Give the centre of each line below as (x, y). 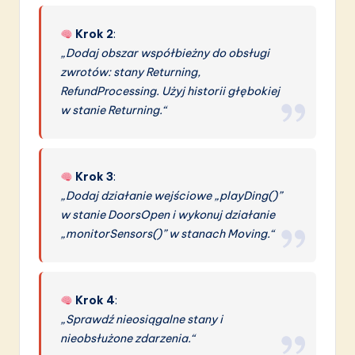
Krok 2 (95, 34)
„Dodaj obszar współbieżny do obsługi (165, 53)
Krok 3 (95, 177)
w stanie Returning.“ (114, 111)
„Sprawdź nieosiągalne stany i (142, 320)
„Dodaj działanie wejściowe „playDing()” (172, 196)
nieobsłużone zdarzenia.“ (128, 339)
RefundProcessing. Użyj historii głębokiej (170, 92)
